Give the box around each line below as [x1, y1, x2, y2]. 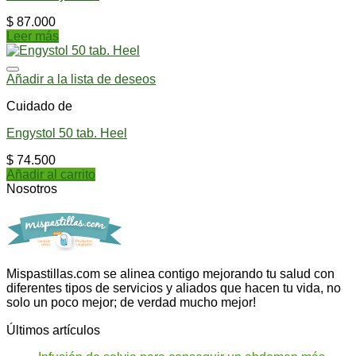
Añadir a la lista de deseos [6, 72, 156, 86]
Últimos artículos [6, 323, 100, 337]
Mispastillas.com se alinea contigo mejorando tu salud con [6, 266, 335, 281]
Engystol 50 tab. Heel [6, 126, 127, 140]
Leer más [6, 29, 59, 43]
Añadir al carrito [6, 167, 95, 181]
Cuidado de [6, 99, 72, 113]
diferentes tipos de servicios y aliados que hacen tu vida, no [6, 281, 341, 295]
